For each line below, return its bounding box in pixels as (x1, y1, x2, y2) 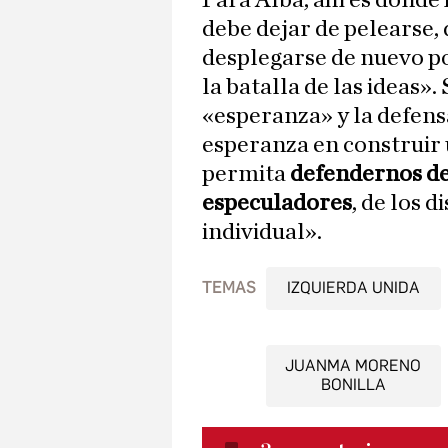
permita (202, 162, 286, 187)
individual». (202, 220, 322, 245)
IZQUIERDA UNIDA (286, 278, 420, 298)
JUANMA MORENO (285, 356, 422, 376)
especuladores (202, 191, 352, 216)
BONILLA (320, 375, 386, 395)
